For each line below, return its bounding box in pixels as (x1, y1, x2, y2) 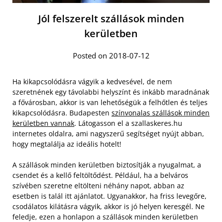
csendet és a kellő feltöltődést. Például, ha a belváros (12, 170, 188, 180)
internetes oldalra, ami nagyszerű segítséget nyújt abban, (12, 128, 204, 138)
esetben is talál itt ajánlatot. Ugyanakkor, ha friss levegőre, (12, 191, 207, 201)
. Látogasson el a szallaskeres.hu (74, 118, 182, 128)
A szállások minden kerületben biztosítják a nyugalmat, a (12, 160, 201, 169)
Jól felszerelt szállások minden (38, 11, 184, 25)
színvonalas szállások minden (111, 108, 210, 117)
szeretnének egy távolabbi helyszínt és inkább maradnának (12, 87, 209, 97)
